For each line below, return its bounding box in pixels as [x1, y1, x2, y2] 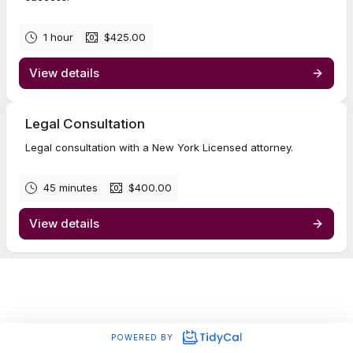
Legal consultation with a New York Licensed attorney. [25, 141, 293, 154]
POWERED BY [111, 332, 177, 342]
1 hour [43, 31, 73, 43]
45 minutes [43, 181, 98, 194]
